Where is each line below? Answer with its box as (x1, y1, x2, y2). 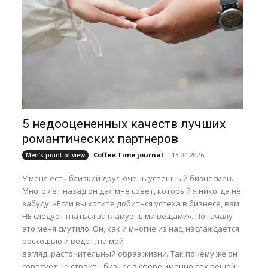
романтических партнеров (22, 131, 179, 146)
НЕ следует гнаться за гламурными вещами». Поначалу (22, 210, 233, 221)
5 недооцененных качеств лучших (22, 116, 226, 131)
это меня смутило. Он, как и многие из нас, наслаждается (22, 223, 240, 234)
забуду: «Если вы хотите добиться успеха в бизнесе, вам (22, 197, 240, 209)
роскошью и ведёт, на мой (22, 235, 124, 246)
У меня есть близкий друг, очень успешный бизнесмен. (22, 172, 234, 184)
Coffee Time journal (93, 150, 164, 159)
